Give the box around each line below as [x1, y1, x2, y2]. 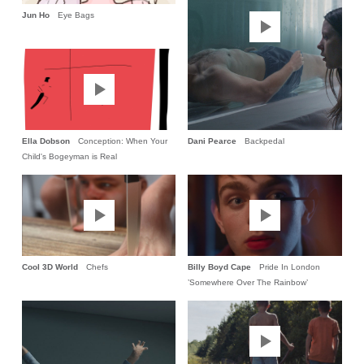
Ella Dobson [21, 136, 70, 146]
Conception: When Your [77, 136, 167, 146]
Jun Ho [21, 11, 50, 20]
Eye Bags [57, 11, 94, 20]
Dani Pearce [188, 136, 237, 146]
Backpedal [245, 136, 285, 146]
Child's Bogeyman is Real [21, 152, 117, 162]
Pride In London [259, 262, 321, 272]
